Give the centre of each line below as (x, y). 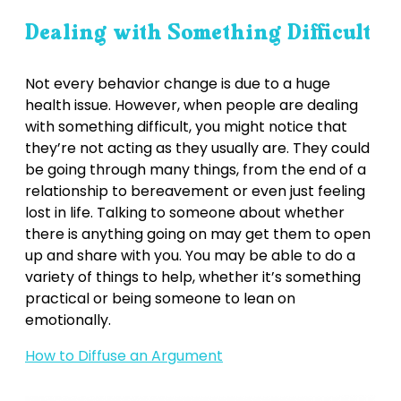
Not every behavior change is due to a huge (178, 83)
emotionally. (68, 320)
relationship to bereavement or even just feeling (195, 191)
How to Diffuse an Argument (124, 355)
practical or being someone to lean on (160, 298)
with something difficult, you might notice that (186, 126)
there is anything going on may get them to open (198, 234)
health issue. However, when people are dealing (192, 105)
